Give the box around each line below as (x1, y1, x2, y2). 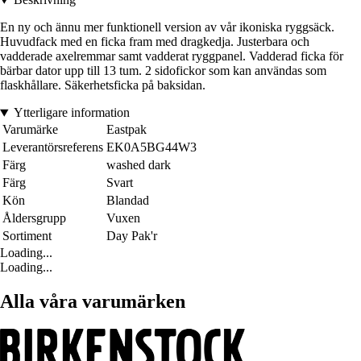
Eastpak (106, 122, 147, 137)
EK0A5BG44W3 (106, 140, 197, 155)
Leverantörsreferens (2, 140, 103, 155)
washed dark (106, 158, 171, 172)
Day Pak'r (106, 229, 157, 243)
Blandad (106, 193, 149, 208)
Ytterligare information (13, 106, 130, 120)
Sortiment (2, 229, 52, 243)
